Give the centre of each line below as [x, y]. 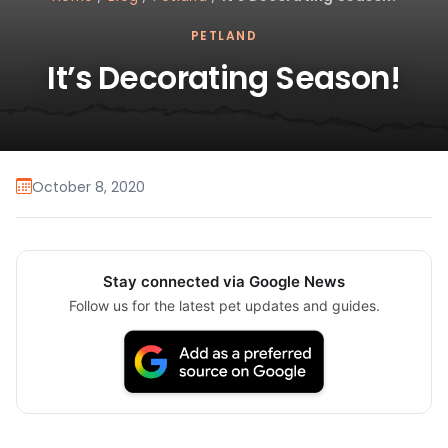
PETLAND [224, 36]
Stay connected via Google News [224, 282]
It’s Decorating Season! [224, 78]
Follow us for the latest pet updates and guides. [224, 306]
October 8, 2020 [88, 186]
